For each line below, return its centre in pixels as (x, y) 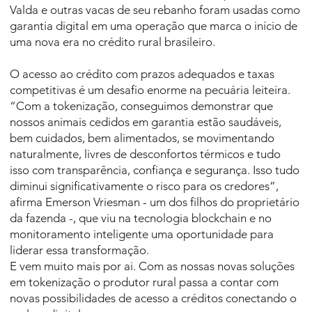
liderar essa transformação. (80, 250)
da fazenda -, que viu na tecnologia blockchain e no (141, 218)
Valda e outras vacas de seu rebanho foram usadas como (155, 10)
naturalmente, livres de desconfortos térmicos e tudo (146, 154)
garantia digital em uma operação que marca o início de (154, 26)
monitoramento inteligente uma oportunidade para (142, 234)
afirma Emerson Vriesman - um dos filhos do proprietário (155, 202)
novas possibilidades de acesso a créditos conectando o (154, 298)
